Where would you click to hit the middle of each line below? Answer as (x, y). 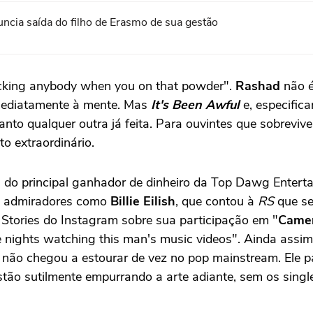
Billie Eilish (143, 201)
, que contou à (217, 201)
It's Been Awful (195, 104)
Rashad (258, 86)
